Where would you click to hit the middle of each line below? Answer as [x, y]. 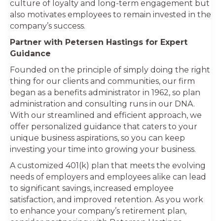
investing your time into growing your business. [103, 149]
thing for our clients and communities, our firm [102, 81]
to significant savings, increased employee [92, 188]
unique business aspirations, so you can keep [97, 138]
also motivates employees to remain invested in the [110, 14]
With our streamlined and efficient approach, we [106, 115]
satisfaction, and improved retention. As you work [107, 199]
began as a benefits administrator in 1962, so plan [105, 92]
